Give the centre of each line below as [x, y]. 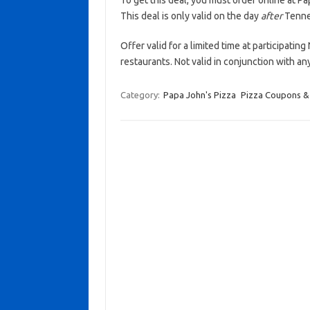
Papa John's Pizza [199, 95]
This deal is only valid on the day [190, 16]
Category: [141, 95]
